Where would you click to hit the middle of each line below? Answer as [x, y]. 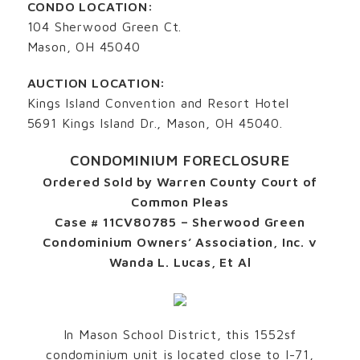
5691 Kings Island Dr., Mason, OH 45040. [155, 123]
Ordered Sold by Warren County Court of [180, 181]
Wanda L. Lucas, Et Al [180, 262]
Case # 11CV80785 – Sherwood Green [180, 221]
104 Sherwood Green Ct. [104, 26]
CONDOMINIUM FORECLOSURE [180, 160]
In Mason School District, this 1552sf [180, 334]
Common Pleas [180, 201]
